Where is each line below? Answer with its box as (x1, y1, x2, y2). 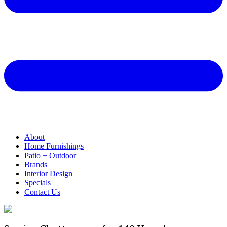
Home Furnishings (24, 141, 84, 150)
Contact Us (24, 187, 60, 196)
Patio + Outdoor (24, 150, 76, 160)
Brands (24, 160, 47, 169)
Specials (24, 178, 51, 187)
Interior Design (24, 169, 72, 178)
